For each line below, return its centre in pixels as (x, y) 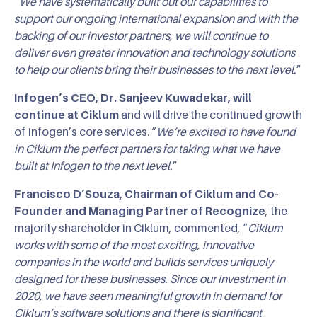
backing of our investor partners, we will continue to (141, 35)
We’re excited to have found (226, 131)
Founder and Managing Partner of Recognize (140, 211)
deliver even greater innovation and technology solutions (155, 52)
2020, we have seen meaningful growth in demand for (148, 295)
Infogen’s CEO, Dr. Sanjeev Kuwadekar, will (133, 97)
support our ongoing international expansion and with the (156, 18)
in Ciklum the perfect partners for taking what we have (147, 148)
